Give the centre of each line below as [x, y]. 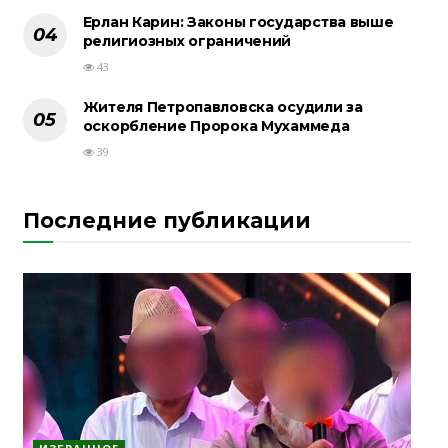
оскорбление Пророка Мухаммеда [216, 126]
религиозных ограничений [187, 41]
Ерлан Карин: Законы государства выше [238, 22]
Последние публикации [166, 221]
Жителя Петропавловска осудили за [222, 107]
